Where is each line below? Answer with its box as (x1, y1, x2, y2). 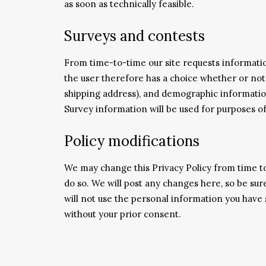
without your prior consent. (64, 208, 181, 220)
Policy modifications (64, 132, 199, 150)
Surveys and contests (64, 27, 205, 45)
